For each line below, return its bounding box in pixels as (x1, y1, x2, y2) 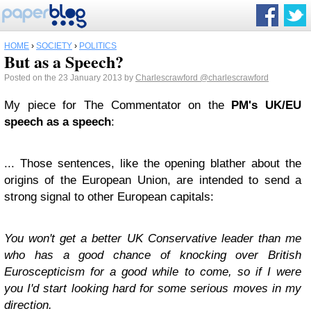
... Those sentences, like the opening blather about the (4, 157, 301, 170)
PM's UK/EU (231, 99, 301, 112)
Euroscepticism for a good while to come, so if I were (4, 265, 301, 278)
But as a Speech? (4, 49, 124, 74)
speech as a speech (4, 115, 111, 128)
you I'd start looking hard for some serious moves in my (4, 282, 301, 295)
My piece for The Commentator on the (4, 99, 232, 112)
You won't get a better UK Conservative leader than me (4, 232, 301, 245)
